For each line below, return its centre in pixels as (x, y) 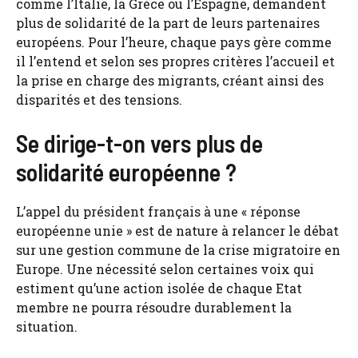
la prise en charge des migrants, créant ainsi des (170, 80)
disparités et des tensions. (99, 99)
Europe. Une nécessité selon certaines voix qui (165, 269)
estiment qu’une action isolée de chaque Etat (159, 288)
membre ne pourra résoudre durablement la (154, 307)
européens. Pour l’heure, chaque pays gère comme (174, 42)
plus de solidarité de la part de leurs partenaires (168, 23)
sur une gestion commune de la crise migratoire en (178, 250)
